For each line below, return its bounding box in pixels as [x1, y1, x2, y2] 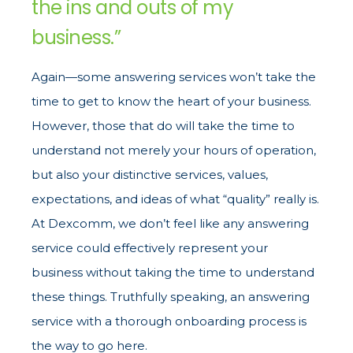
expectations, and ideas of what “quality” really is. [32, 191, 319, 207]
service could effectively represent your [32, 240, 268, 256]
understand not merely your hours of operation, [32, 143, 316, 158]
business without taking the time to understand [32, 265, 314, 281]
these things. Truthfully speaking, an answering [32, 289, 310, 305]
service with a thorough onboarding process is [32, 314, 307, 329]
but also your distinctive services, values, [32, 167, 268, 183]
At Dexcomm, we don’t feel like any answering [32, 216, 309, 232]
